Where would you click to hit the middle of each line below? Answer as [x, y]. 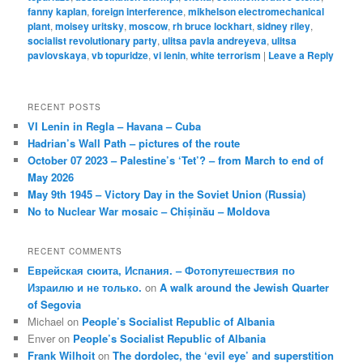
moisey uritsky [90, 26]
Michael [46, 322]
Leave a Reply [301, 55]
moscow [149, 26]
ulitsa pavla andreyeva [215, 40]
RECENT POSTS [65, 107]
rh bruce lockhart [213, 26]
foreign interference [138, 11]
